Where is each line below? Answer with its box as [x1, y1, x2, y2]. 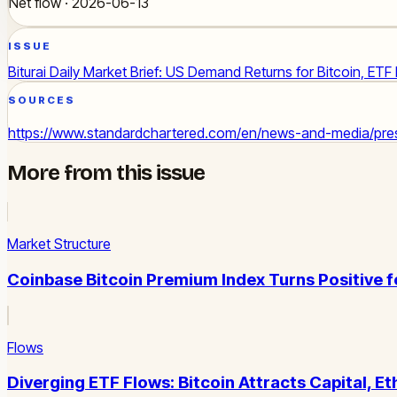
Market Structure [7, 235, 111, 253]
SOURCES [8, 93, 76, 106]
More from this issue [7, 160, 206, 186]
